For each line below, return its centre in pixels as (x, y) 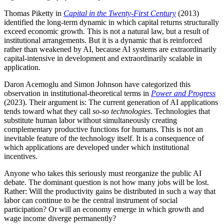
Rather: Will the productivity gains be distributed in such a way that (110, 191)
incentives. (21, 156)
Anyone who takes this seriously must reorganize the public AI (103, 173)
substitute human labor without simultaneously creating (90, 120)
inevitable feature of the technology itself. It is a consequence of (104, 138)
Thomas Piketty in (34, 13)
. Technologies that (180, 111)
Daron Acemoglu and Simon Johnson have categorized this (97, 84)
